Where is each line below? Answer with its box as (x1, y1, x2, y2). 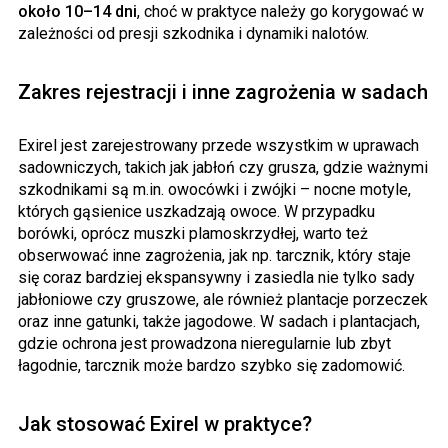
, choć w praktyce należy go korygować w (137, 2, 424, 22)
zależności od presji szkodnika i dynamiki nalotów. (18, 24, 369, 44)
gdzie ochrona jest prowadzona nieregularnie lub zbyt (18, 334, 391, 354)
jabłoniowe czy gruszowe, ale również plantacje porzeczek (18, 290, 428, 310)
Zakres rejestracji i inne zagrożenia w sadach (18, 80, 428, 105)
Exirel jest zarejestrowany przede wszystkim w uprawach (18, 136, 419, 156)
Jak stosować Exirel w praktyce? (18, 412, 312, 437)
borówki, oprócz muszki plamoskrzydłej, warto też (18, 224, 368, 244)
